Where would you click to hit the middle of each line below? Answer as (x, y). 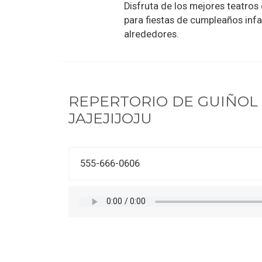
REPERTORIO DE (133, 101)
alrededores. (151, 35)
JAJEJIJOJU (110, 118)
